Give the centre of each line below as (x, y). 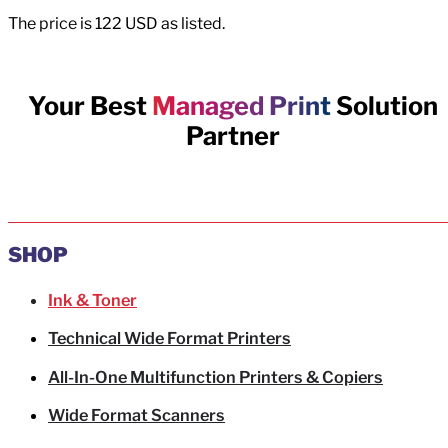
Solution (384, 106)
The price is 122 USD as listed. (116, 24)
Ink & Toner (92, 299)
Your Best (90, 106)
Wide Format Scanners (136, 415)
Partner (233, 136)
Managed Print (241, 106)
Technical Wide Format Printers (169, 338)
